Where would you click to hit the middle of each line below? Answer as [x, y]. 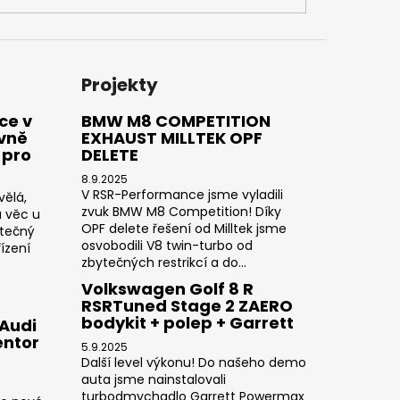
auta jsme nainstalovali [153, 379]
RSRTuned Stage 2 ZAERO [187, 305]
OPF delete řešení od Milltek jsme [183, 228]
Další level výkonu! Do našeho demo [193, 362]
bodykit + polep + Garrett [187, 322]
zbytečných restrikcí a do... [163, 262]
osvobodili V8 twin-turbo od [167, 245]
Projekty [119, 84]
